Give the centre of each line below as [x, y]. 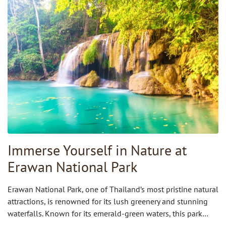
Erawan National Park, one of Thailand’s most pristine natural [113, 189]
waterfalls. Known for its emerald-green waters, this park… [108, 213]
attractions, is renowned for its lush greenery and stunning [108, 201]
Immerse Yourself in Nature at [97, 150]
